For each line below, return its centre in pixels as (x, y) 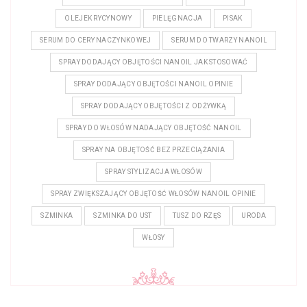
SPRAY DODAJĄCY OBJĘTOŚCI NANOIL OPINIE (153, 84)
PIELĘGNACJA (177, 19)
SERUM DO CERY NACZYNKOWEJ (95, 40)
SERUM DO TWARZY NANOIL (220, 40)
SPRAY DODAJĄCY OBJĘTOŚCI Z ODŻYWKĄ (153, 106)
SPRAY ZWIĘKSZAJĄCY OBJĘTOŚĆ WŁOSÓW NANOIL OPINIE (153, 194)
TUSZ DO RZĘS (197, 216)
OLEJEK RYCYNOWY (98, 19)
